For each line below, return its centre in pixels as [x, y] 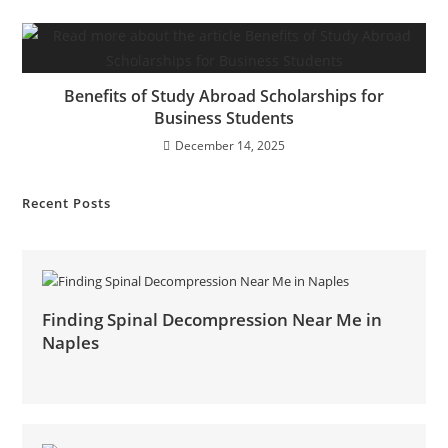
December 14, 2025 [230, 146]
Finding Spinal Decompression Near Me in [212, 320]
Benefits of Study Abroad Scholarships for [224, 96]
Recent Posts [67, 203]
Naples [71, 343]
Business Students [224, 118]
